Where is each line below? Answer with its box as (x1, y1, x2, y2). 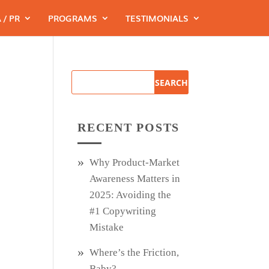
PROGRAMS (47, 12, 97, 24)
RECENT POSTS (77, 121, 180, 134)
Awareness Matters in (89, 173, 181, 184)
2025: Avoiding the (89, 189, 172, 201)
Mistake (89, 222, 124, 233)
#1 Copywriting (89, 205, 157, 217)
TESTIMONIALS (125, 12, 189, 24)
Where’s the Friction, (89, 247, 180, 258)
